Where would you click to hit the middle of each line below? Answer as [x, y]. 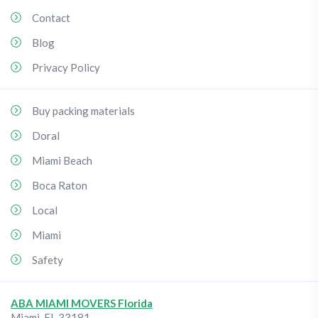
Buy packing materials [83, 111]
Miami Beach [62, 160]
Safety [48, 260]
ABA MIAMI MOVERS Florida [82, 303]
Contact [51, 18]
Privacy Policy [66, 67]
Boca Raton [60, 185]
